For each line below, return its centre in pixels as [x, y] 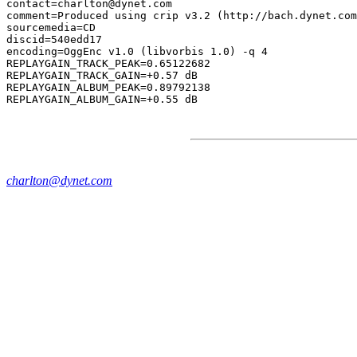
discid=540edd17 [54, 39]
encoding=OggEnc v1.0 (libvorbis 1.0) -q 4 [137, 51]
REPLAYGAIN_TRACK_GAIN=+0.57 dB [102, 75]
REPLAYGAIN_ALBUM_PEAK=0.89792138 [108, 87]
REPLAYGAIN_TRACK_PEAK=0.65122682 [108, 63]
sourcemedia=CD [51, 27]
